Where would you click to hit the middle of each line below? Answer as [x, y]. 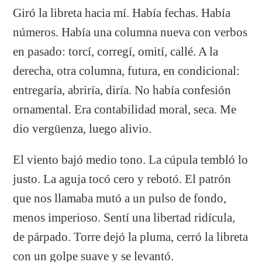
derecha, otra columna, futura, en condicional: [127, 70]
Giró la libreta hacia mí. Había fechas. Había [122, 13]
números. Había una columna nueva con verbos [130, 32]
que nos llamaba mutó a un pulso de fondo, [120, 198]
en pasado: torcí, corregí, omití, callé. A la [116, 51]
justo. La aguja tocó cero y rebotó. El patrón [122, 179]
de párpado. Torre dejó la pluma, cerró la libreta [131, 237]
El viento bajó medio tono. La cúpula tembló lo [131, 159]
